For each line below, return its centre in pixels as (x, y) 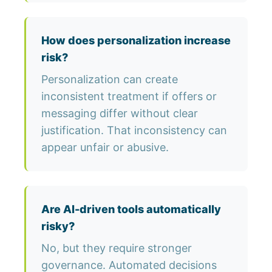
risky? (58, 226)
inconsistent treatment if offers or (129, 97)
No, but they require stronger (117, 248)
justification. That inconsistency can (134, 131)
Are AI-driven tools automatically (131, 209)
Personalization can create (110, 80)
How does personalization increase (136, 41)
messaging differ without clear (120, 114)
